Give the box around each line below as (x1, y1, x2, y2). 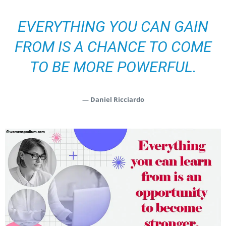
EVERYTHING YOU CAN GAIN (18, 18, 208, 36)
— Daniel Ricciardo (82, 95, 144, 104)
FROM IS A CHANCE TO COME (14, 38, 212, 56)
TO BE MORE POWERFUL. (29, 58, 197, 76)
